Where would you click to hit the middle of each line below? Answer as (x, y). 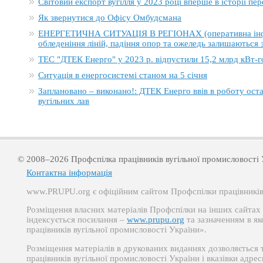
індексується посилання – (77, 220)
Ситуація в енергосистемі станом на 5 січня (123, 75)
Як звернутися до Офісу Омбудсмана (110, 18)
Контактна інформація (69, 173)
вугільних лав (64, 101)
